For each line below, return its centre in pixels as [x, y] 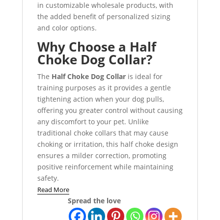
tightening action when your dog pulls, [100, 99]
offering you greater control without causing [110, 110]
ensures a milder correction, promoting [102, 155]
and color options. [67, 27]
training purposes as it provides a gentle [104, 87]
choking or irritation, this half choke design [108, 144]
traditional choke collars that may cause [103, 133]
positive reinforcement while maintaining [105, 166]
